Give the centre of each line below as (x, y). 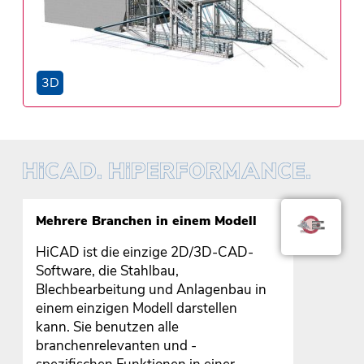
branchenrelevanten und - (116, 346)
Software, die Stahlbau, (107, 271)
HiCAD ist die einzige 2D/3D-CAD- (144, 253)
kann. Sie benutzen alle (107, 327)
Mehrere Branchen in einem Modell (146, 221)
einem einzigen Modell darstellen (136, 309)
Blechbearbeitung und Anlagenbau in (151, 290)
